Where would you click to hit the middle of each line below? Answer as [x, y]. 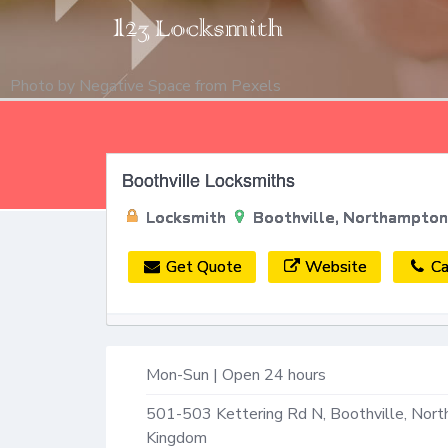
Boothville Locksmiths [208, 179]
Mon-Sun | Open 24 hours [236, 374]
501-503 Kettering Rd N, [238, 413]
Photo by [44, 86]
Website [336, 267]
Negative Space [135, 86]
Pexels [256, 86]
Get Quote [203, 267]
